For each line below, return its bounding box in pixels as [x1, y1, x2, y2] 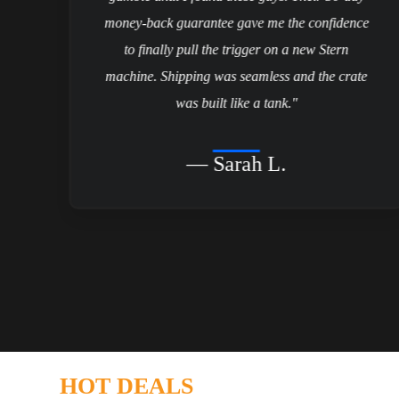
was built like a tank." [175, 94, 298, 110]
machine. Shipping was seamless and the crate [105, 68, 368, 84]
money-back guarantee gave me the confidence [104, 14, 370, 30]
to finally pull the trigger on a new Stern [124, 41, 349, 57]
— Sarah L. [186, 151, 287, 175]
